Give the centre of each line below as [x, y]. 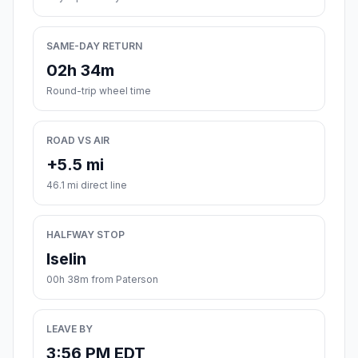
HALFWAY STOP [86, 235]
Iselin [66, 259]
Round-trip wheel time [99, 91]
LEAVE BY [70, 329]
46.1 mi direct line [87, 185]
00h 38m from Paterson [102, 280]
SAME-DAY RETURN [94, 46]
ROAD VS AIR [78, 141]
